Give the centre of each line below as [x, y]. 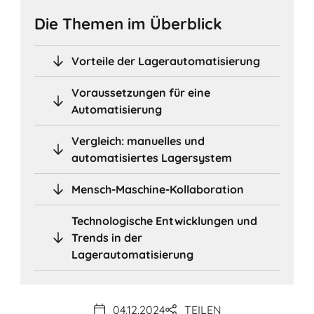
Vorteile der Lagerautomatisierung [166, 61]
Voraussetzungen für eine [141, 92]
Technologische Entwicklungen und [165, 220]
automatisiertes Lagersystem [152, 157]
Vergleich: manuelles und [138, 141]
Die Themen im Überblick [129, 23]
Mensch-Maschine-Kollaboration [158, 189]
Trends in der [107, 237]
